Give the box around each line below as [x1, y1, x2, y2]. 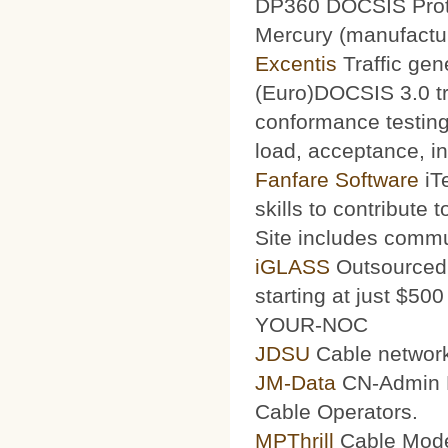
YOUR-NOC [255, 312, 368, 336]
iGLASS [255, 254, 330, 278]
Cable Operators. [255, 399, 418, 423]
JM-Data [255, 370, 336, 394]
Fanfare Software [255, 167, 419, 191]
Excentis [255, 51, 343, 75]
